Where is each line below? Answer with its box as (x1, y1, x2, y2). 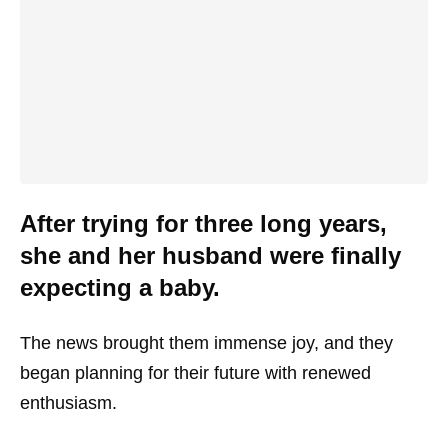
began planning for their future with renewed (20, 362, 371, 383)
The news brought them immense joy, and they (20, 332, 393, 353)
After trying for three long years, (20, 209, 387, 237)
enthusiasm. (20, 392, 117, 413)
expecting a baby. (20, 273, 220, 301)
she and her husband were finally (20, 241, 401, 269)
